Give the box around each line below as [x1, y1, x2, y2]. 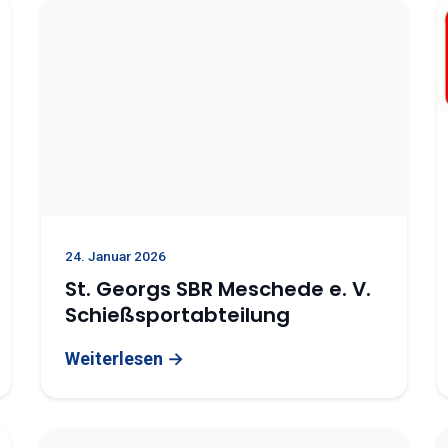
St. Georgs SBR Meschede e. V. [64, 275, 371, 303]
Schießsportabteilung [64, 301, 290, 329]
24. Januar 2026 [64, 248, 166, 264]
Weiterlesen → [64, 348, 184, 369]
